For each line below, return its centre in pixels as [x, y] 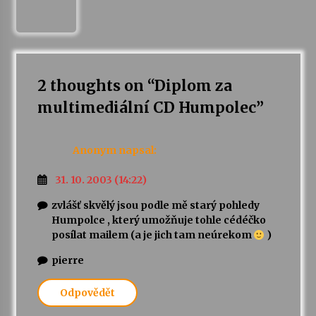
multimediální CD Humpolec [146, 108]
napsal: [137, 150]
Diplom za [193, 86]
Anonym [94, 150]
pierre [67, 261]
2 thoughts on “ [96, 86]
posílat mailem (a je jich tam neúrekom [152, 235]
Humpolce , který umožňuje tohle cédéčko [158, 220]
